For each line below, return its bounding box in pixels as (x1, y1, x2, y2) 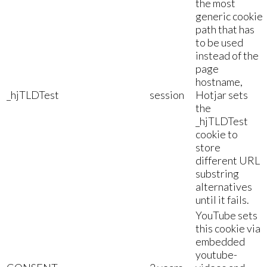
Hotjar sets (195, 88, 248, 101)
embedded (195, 234, 245, 248)
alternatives (195, 179, 252, 193)
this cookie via (195, 221, 260, 235)
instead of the (195, 48, 259, 62)
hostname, (195, 74, 243, 88)
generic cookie (195, 9, 263, 23)
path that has (195, 22, 254, 36)
